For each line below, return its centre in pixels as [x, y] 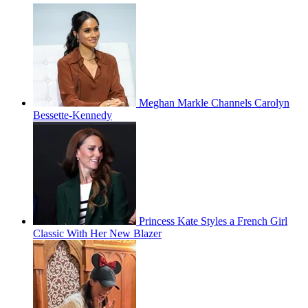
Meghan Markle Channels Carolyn [214, 102]
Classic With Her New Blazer [97, 233]
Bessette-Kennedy [73, 115]
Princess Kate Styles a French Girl [213, 221]
